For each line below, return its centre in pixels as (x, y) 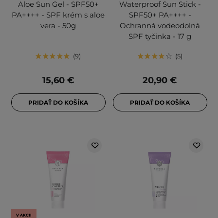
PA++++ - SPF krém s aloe (58, 15)
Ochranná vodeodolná (160, 26)
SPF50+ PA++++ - (160, 15)
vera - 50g (58, 26)
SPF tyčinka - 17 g (160, 36)
